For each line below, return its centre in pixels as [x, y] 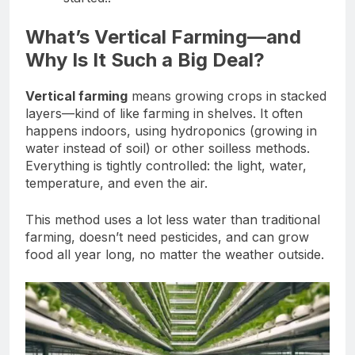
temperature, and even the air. [116, 183]
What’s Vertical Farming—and [163, 36]
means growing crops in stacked [227, 95]
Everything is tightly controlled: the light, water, [166, 165]
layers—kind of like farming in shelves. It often [164, 113]
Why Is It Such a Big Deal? [145, 59]
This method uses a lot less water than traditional [173, 219]
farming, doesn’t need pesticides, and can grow [167, 237]
